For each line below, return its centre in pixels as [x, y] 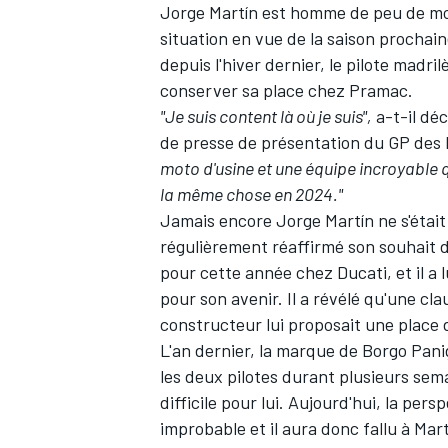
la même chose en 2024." [251, 193]
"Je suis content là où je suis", [266, 115]
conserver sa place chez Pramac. [286, 89]
